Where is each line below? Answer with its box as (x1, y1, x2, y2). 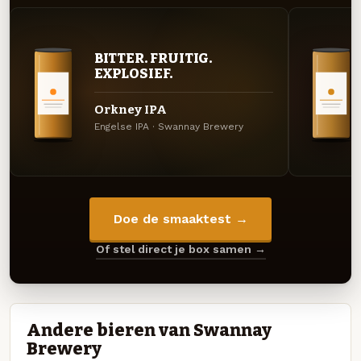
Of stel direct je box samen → (95, 242, 266, 255)
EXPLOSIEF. (93, 64, 172, 81)
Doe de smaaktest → (113, 211, 248, 226)
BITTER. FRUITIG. (93, 49, 213, 66)
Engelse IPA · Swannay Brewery (93, 120, 243, 132)
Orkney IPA (93, 102, 167, 117)
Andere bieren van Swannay (27, 320, 272, 342)
